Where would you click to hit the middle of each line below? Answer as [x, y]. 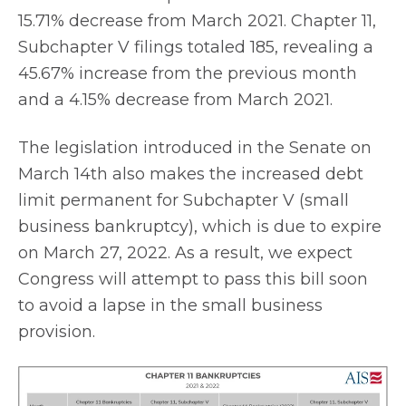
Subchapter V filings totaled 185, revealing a [196, 48]
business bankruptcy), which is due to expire [200, 226]
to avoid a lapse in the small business [170, 305]
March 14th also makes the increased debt [191, 174]
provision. [57, 331]
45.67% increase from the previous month [188, 74]
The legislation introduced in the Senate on [195, 147]
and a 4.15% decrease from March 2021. [175, 100]
